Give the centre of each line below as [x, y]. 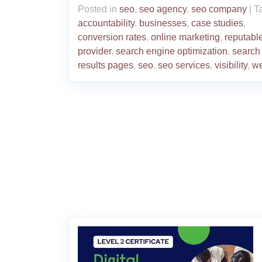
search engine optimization [172, 51]
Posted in [99, 9]
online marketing [185, 37]
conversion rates [112, 37]
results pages [106, 65]
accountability [106, 23]
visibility [231, 65]
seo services [184, 65]
